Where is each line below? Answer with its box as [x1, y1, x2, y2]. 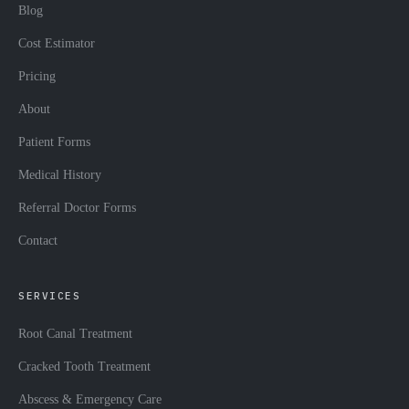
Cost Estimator [18, 37, 95, 50]
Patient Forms [18, 135, 90, 149]
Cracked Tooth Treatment [18, 360, 151, 373]
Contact [18, 234, 58, 247]
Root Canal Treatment [18, 327, 132, 341]
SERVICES [18, 289, 81, 302]
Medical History [18, 168, 101, 182]
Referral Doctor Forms [18, 201, 136, 215]
